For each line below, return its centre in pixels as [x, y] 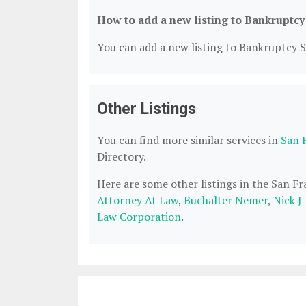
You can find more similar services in [189, 140]
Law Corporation [139, 217]
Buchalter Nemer [226, 200]
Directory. [122, 156]
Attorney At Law [138, 200]
